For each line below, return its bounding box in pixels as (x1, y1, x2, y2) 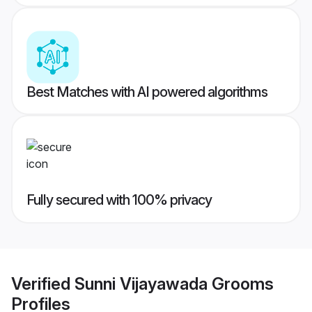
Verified (11, 273, 75, 294)
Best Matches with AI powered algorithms (26, 84, 267, 101)
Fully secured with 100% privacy (26, 192, 212, 209)
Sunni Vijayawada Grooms (75, 273, 274, 294)
